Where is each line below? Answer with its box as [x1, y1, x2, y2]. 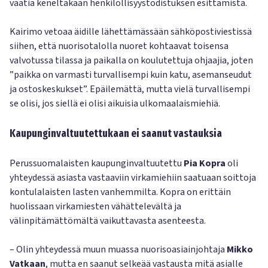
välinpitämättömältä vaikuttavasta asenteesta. [10, 214, 206, 227]
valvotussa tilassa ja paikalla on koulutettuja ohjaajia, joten [10, 54, 253, 67]
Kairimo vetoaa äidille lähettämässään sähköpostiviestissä [10, 25, 252, 38]
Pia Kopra [184, 157, 226, 170]
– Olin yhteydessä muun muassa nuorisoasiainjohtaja [10, 243, 227, 256]
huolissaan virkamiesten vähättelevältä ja [10, 200, 181, 213]
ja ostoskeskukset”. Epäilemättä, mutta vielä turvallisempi [10, 83, 250, 96]
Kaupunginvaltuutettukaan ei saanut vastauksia [10, 127, 222, 140]
